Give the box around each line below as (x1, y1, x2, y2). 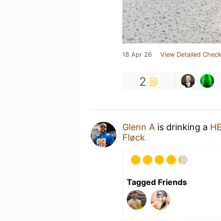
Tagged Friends (127, 177, 187, 187)
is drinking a (155, 121, 210, 132)
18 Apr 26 (122, 50, 152, 58)
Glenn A (122, 121, 155, 132)
